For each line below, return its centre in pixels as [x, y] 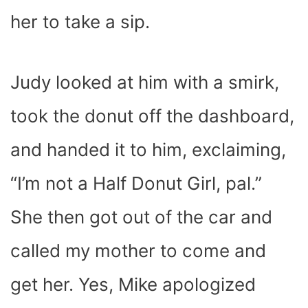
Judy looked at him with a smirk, [145, 82]
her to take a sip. [80, 21]
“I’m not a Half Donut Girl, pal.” [139, 183]
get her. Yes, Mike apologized [133, 284]
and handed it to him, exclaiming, [148, 149]
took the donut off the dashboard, [152, 115]
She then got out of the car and [141, 217]
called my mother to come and [138, 250]
